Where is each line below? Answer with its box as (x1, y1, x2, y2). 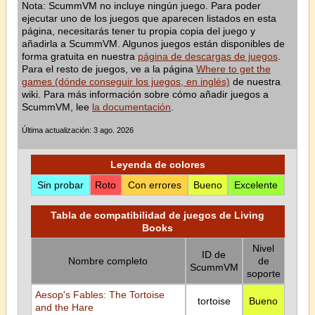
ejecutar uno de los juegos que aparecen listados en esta (22, 13, 276, 24)
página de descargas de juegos (138, 51, 278, 62)
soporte (246, 268, 281, 279)
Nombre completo (68, 255, 148, 266)
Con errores (127, 179, 181, 191)
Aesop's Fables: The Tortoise (34, 289, 165, 300)
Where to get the (196, 63, 271, 75)
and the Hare (34, 302, 94, 313)
